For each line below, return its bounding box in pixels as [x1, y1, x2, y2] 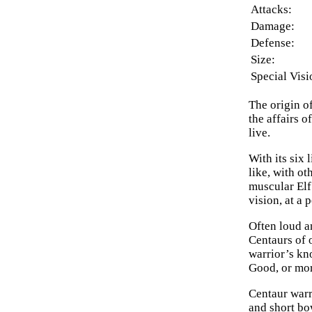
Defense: [251, 36, 295, 50]
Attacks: [251, 3, 292, 17]
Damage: [251, 19, 295, 33]
